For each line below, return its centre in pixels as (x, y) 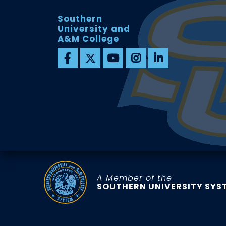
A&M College (89, 39)
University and (94, 29)
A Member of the (135, 178)
